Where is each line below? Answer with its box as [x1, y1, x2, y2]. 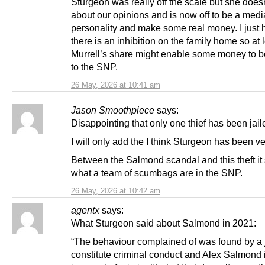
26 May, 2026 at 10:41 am [71, 80, 160, 89]
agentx [71, 205, 99, 216]
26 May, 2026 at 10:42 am [71, 186, 160, 196]
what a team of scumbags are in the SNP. [71, 167, 243, 179]
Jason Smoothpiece [71, 105, 154, 115]
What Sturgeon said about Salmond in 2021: [71, 218, 256, 229]
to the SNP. [71, 62, 118, 72]
